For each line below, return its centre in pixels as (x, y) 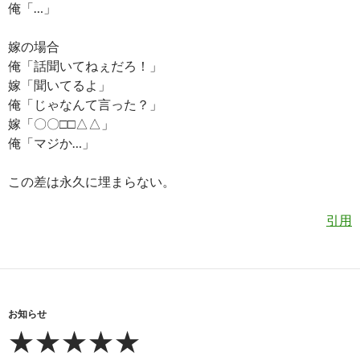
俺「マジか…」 (51, 142)
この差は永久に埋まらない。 (92, 181)
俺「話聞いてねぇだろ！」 (85, 65)
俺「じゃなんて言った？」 (85, 104)
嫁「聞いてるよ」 (59, 84)
